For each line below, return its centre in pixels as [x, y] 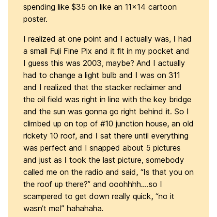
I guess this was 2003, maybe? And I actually [104, 63]
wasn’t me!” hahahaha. [63, 208]
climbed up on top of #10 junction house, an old [108, 124]
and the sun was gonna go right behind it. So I [106, 111]
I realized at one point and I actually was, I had [108, 39]
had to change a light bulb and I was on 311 [102, 75]
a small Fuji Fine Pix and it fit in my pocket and [106, 51]
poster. [35, 19]
